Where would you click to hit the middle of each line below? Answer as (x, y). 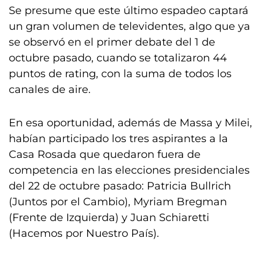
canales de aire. (50, 89)
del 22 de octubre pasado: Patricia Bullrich (120, 186)
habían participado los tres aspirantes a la (118, 139)
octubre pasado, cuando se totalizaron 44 (118, 58)
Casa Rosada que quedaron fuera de (105, 154)
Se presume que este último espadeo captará (129, 11)
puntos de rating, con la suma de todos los (120, 74)
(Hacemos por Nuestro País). (84, 233)
